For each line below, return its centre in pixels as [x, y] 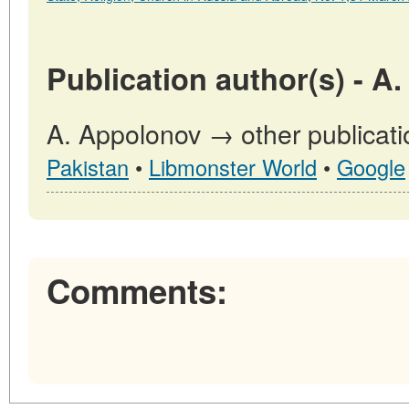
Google [371, 168]
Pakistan [88, 168]
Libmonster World [233, 168]
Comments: [137, 291]
